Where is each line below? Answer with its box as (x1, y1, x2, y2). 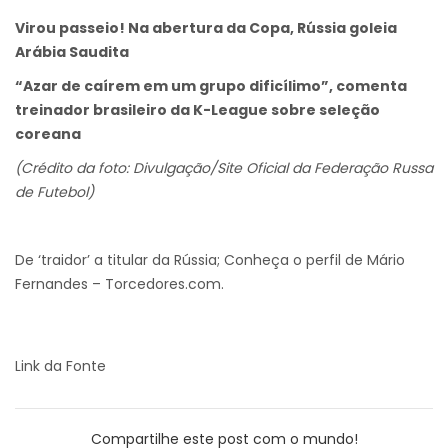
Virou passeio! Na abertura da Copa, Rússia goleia (15, 18, 397, 39)
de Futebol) (15, 182, 94, 203)
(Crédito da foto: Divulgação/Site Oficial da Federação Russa (15, 158, 433, 179)
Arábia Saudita (15, 42, 129, 63)
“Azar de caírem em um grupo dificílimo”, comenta (15, 76, 407, 97)
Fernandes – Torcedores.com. (15, 274, 224, 295)
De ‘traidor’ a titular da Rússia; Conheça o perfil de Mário (15, 250, 405, 271)
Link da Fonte (15, 356, 106, 377)
